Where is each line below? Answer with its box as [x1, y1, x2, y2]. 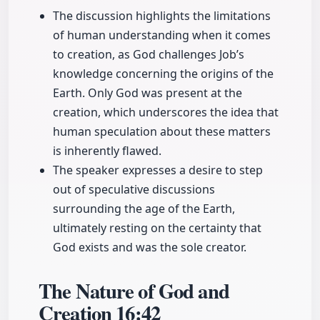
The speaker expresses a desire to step [53, 162, 263, 179]
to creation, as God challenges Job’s [53, 46, 244, 63]
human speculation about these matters [53, 124, 271, 140]
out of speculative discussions [53, 181, 215, 198]
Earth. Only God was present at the [53, 85, 242, 101]
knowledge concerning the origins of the [53, 66, 274, 82]
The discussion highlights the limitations [53, 8, 271, 24]
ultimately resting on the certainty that [53, 220, 261, 236]
